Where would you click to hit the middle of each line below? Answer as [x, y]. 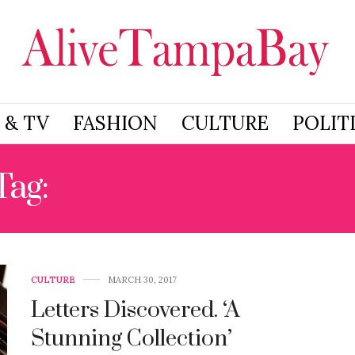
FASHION [115, 123]
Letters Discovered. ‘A [136, 310]
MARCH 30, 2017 [142, 279]
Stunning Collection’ [132, 338]
